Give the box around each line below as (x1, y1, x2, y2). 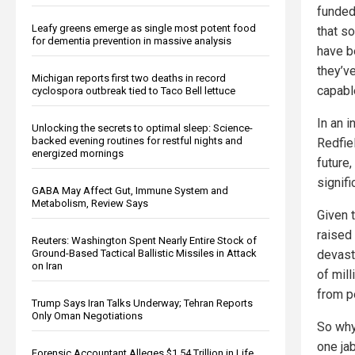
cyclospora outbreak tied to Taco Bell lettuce (32, 84, 235, 97)
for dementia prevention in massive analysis (32, 34, 231, 47)
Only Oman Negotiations (32, 309, 143, 322)
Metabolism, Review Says (32, 197, 148, 209)
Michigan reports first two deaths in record (32, 71, 226, 84)
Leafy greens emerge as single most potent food (32, 21, 256, 34)
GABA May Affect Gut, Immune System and (32, 184, 228, 197)
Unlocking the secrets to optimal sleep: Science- (32, 121, 253, 134)
